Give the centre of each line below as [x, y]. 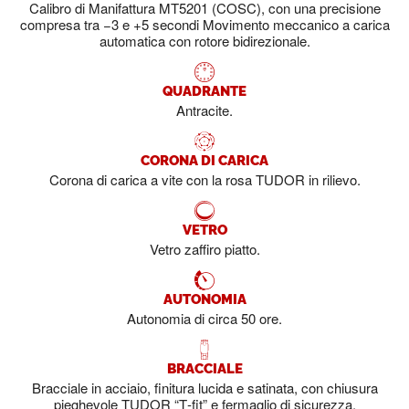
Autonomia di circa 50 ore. [204, 319]
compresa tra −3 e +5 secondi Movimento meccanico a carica [204, 25]
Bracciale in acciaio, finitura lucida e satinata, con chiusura [204, 388]
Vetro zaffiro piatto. [204, 249]
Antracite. [204, 110]
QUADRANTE [204, 89]
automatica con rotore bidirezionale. [204, 41]
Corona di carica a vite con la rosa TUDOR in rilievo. [204, 180]
